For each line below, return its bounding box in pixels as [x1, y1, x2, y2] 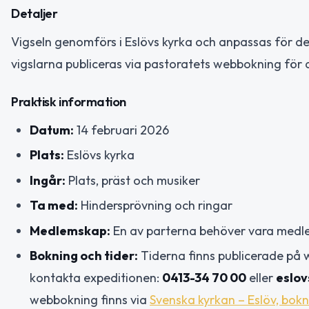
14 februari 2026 [74, 121, 169, 138]
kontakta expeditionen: [30, 270, 162, 286]
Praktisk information [11, 93, 126, 110]
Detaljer [11, 6, 58, 22]
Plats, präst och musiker [66, 172, 200, 188]
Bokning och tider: [30, 248, 138, 264]
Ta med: [30, 197, 78, 214]
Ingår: [30, 172, 66, 188]
